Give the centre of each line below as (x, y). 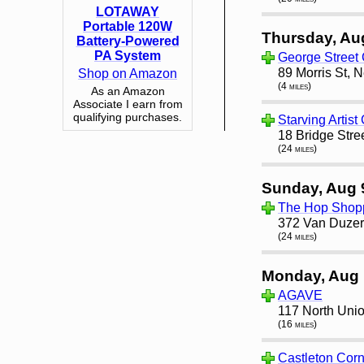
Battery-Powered (128, 41)
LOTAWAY (128, 11)
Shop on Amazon (128, 73)
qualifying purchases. (128, 117)
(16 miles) (297, 324)
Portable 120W (128, 26)
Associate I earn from (128, 104)
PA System (128, 55)
